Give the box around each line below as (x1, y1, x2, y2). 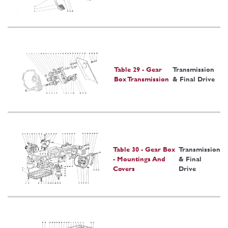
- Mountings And (112, 155, 165, 163)
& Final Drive (172, 75, 215, 83)
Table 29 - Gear (114, 65, 162, 73)
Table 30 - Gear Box (112, 145, 175, 153)
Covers (112, 164, 135, 173)
